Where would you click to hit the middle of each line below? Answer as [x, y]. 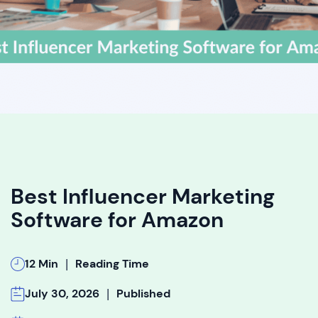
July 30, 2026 [62, 294]
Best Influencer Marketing [143, 196]
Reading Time [112, 264]
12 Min [42, 264]
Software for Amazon [117, 220]
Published [143, 294]
